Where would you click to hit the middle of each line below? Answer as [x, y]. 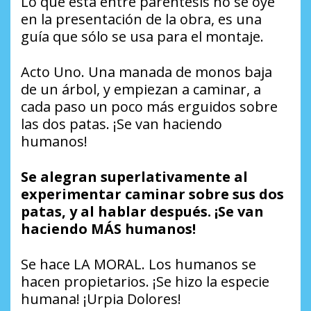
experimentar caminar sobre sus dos [152, 194]
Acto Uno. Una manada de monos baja [146, 72]
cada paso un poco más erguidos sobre [149, 106]
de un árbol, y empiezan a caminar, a [141, 89]
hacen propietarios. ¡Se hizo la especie [145, 281]
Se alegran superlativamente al [134, 176]
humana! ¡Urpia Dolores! [101, 299]
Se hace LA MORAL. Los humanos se [138, 264]
